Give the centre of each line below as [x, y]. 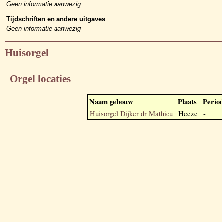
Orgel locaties [40, 79]
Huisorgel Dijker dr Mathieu [131, 113]
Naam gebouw [111, 101]
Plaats [187, 101]
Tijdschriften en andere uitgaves [56, 19]
